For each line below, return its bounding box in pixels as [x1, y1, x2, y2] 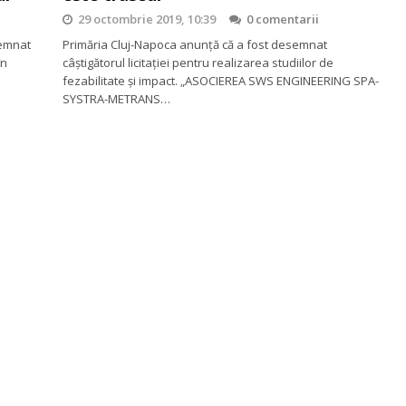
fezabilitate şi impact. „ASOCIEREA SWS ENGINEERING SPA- [63, 72, 379, 89]
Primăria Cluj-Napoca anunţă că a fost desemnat [63, 36, 327, 53]
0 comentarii [246, 11, 319, 27]
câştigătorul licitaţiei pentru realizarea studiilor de [63, 54, 333, 71]
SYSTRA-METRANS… [63, 91, 170, 107]
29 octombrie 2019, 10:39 [78, 11, 216, 27]
